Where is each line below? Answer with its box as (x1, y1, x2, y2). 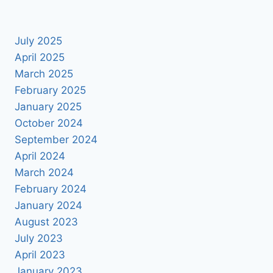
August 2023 (15, 215, 78, 228)
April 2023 (15, 248, 65, 261)
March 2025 (15, 67, 73, 80)
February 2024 (15, 182, 87, 195)
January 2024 (15, 199, 82, 211)
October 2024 (15, 116, 83, 129)
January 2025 (15, 100, 82, 113)
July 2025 (15, 34, 62, 47)
